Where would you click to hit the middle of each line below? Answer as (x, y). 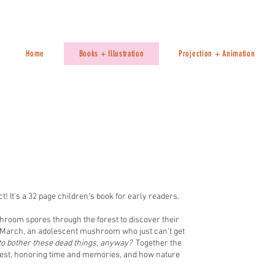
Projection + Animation (217, 54)
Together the (159, 243)
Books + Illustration (111, 54)
